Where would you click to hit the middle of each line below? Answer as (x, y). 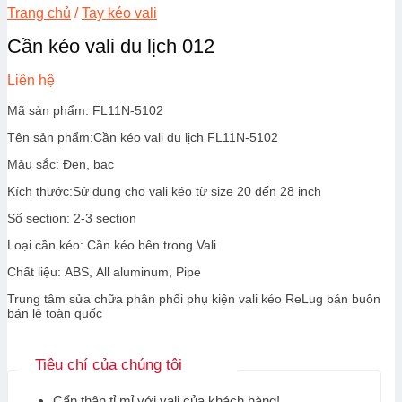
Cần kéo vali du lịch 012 (111, 46)
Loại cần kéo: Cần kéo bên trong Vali (112, 245)
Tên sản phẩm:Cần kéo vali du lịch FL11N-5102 (143, 137)
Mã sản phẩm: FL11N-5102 (85, 110)
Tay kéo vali (119, 13)
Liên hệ (31, 80)
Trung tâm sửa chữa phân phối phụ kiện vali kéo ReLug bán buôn (194, 298)
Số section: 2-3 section (72, 218)
